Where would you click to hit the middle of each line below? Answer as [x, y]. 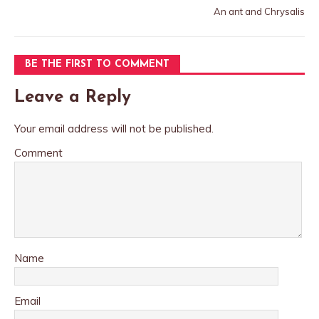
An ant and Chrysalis [259, 11]
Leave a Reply [73, 98]
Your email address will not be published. [114, 129]
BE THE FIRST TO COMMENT [97, 64]
